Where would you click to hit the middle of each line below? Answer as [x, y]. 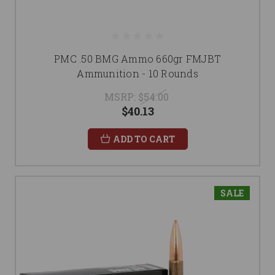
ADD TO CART [144, 139]
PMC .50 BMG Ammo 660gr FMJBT [137, 59]
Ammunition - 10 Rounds [137, 74]
